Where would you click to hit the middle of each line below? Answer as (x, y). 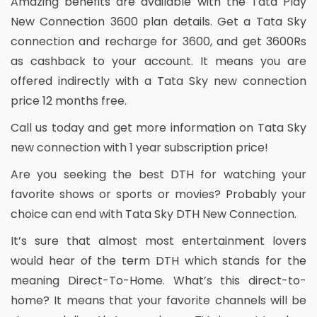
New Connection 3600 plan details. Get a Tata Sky (158, 21)
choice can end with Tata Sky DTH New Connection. (154, 214)
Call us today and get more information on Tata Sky (158, 127)
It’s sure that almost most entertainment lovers (158, 241)
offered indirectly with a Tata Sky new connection (158, 81)
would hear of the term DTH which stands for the (158, 260)
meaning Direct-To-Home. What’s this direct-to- (158, 280)
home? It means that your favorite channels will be (158, 300)
